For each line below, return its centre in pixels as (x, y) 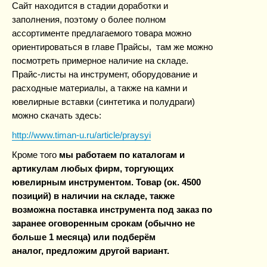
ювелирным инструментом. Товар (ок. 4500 (106, 182)
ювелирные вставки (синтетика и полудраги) (103, 102)
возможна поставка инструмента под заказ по (112, 209)
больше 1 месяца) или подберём (84, 237)
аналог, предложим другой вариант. (92, 251)
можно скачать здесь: (57, 115)
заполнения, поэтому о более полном (89, 19)
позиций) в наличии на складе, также (93, 196)
